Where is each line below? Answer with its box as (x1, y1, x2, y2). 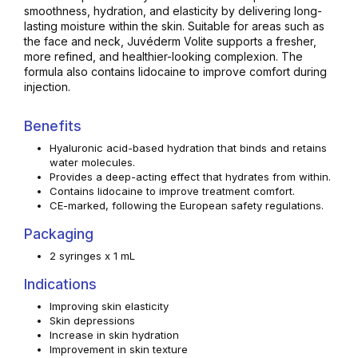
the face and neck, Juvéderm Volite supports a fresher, (24, 34, 316, 48)
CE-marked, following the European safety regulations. (50, 198, 327, 212)
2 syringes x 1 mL (50, 249, 135, 262)
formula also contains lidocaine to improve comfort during (24, 64, 327, 78)
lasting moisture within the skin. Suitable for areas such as (24, 18, 324, 33)
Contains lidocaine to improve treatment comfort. (50, 184, 295, 197)
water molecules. (50, 155, 135, 169)
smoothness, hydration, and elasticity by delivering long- (24, 3, 322, 18)
